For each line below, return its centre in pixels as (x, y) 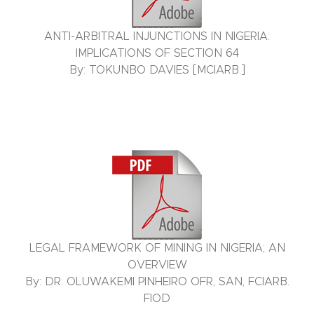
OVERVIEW (157, 265)
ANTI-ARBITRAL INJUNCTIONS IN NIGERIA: (157, 37)
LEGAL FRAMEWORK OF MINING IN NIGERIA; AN (157, 248)
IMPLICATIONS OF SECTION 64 (157, 54)
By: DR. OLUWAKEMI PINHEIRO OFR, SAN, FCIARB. (157, 282)
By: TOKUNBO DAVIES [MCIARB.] (157, 70)
